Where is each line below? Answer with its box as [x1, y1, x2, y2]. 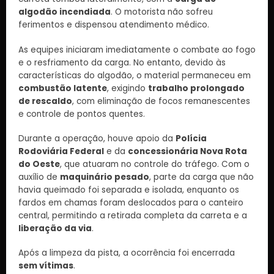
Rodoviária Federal [18, 145, 104, 157]
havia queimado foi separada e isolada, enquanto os [18, 183, 239, 196]
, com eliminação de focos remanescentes [72, 95, 250, 107]
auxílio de [18, 171, 60, 183]
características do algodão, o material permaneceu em [18, 69, 251, 81]
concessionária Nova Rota [128, 145, 247, 157]
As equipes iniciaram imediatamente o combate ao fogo [18, 43, 256, 56]
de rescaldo [18, 95, 72, 107]
